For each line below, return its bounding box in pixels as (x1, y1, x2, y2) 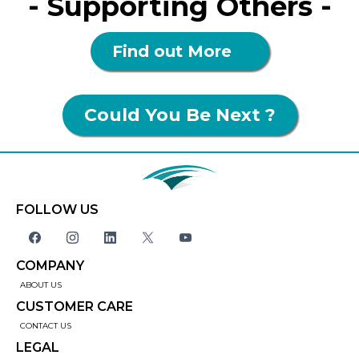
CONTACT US (20, 321, 71, 332)
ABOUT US (20, 280, 62, 291)
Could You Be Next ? (83, 103, 276, 126)
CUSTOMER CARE (16, 299, 133, 315)
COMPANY (16, 258, 84, 274)
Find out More (111, 41, 232, 61)
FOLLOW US (16, 202, 99, 218)
